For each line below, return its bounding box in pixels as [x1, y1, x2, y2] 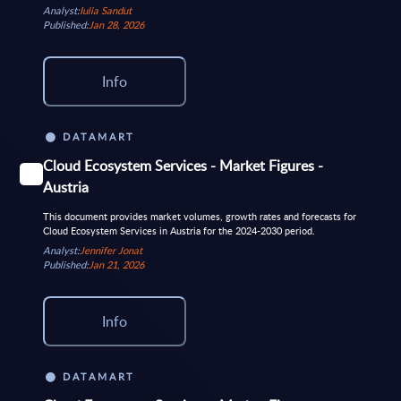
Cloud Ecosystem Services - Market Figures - [42, 156, 323, 176]
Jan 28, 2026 [88, 17, 144, 31]
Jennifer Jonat [79, 243, 142, 257]
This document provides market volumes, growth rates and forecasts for [42, 209, 356, 223]
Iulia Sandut [79, 3, 132, 17]
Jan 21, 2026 [88, 257, 144, 271]
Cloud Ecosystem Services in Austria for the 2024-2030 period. [42, 223, 315, 237]
